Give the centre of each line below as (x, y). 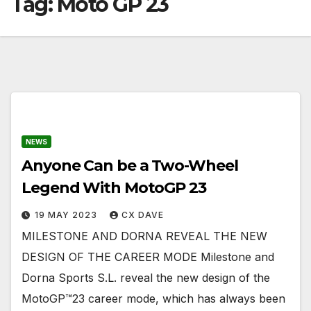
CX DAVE (143, 215)
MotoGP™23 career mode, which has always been (153, 299)
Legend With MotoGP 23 (114, 188)
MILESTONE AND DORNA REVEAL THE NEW (144, 236)
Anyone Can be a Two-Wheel (130, 166)
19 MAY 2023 (67, 215)
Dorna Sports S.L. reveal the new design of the (146, 278)
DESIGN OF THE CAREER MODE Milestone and (148, 257)
